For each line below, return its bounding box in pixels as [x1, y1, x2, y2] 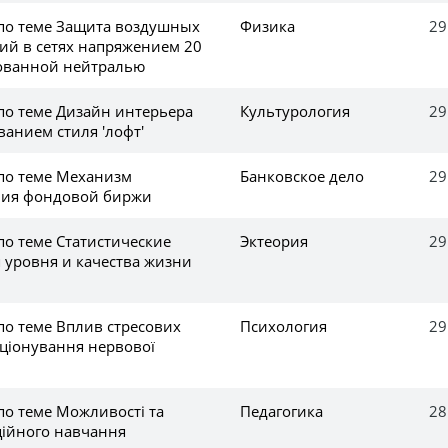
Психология [240, 315, 327, 336]
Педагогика [240, 400, 323, 421]
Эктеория [240, 230, 308, 251]
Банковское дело [240, 165, 364, 186]
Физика [240, 15, 295, 36]
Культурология [240, 100, 350, 121]
